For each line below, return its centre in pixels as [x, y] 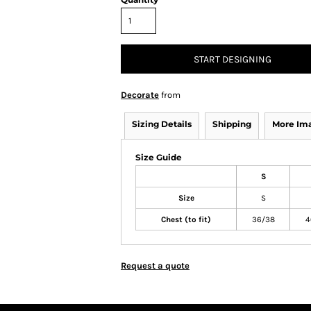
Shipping [232, 124]
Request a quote [155, 266]
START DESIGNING [233, 60]
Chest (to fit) [186, 219]
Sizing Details [162, 124]
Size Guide [159, 157]
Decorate [140, 95]
